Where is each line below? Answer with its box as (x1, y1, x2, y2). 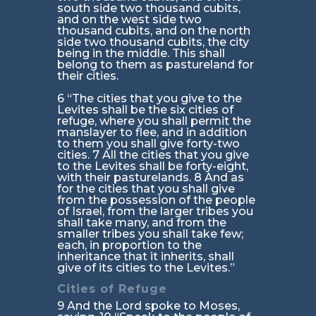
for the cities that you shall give (56, 182, 235, 196)
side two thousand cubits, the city (56, 35, 249, 49)
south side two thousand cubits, (56, 1, 241, 16)
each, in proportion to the (56, 238, 202, 253)
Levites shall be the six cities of (56, 103, 233, 117)
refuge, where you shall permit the (56, 114, 251, 128)
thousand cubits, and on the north (56, 24, 250, 38)
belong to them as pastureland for (56, 58, 254, 72)
